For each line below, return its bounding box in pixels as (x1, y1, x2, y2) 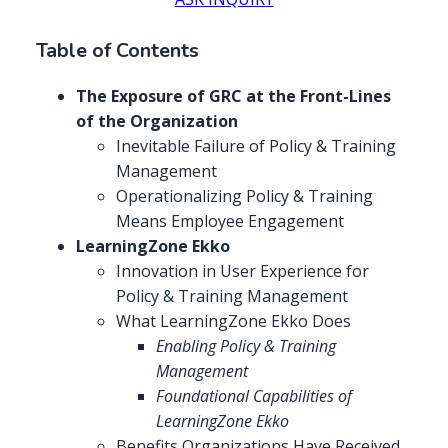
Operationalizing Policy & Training (116, 184, 373, 207)
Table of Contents (36, 37, 199, 65)
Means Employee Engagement (116, 209, 344, 232)
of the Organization (76, 109, 238, 132)
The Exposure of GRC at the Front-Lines (76, 84, 391, 107)
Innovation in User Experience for (116, 259, 369, 282)
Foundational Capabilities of (156, 384, 352, 407)
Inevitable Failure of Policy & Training (116, 134, 396, 157)
